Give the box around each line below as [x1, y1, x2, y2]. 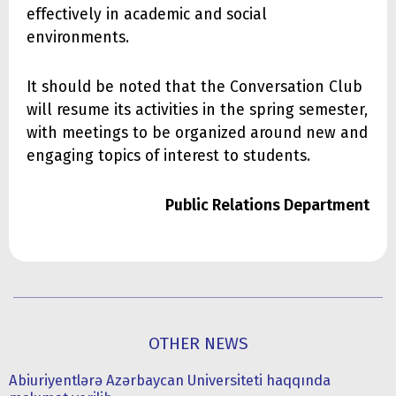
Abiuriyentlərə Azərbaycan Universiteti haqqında [9, 371, 331, 390]
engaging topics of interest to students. [27, 147, 310, 166]
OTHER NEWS [148, 333, 248, 354]
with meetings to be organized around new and [27, 124, 368, 143]
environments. [27, 28, 129, 48]
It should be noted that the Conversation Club [27, 78, 362, 97]
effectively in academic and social [27, 5, 267, 25]
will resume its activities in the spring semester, [27, 101, 368, 120]
